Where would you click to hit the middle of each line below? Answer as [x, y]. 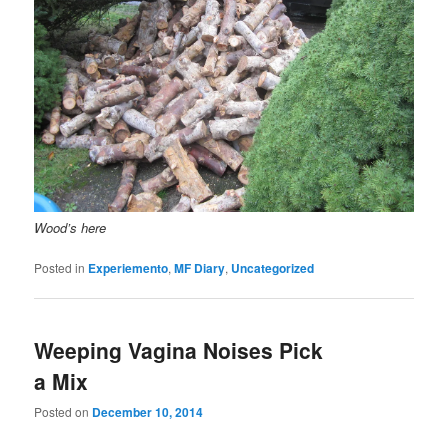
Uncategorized [273, 267]
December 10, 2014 [148, 412]
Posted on [63, 412]
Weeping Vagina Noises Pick [179, 350]
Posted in [60, 267]
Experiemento [128, 267]
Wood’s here [70, 227]
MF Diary [200, 267]
